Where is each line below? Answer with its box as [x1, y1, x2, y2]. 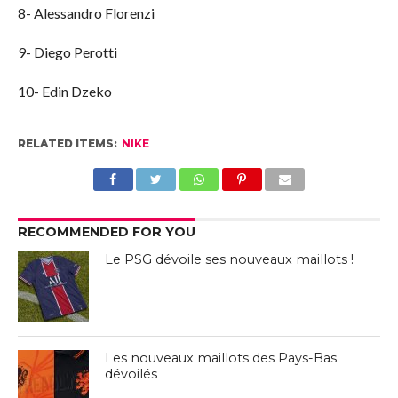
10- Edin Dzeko [17, 83, 112, 100]
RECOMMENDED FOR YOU [17, 224, 195, 241]
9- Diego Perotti [17, 44, 117, 61]
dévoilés [105, 366, 158, 383]
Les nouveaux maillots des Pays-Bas [105, 350, 338, 367]
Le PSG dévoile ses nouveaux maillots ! [105, 251, 354, 268]
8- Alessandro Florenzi [17, 4, 155, 22]
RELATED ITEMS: [17, 137, 117, 151]
